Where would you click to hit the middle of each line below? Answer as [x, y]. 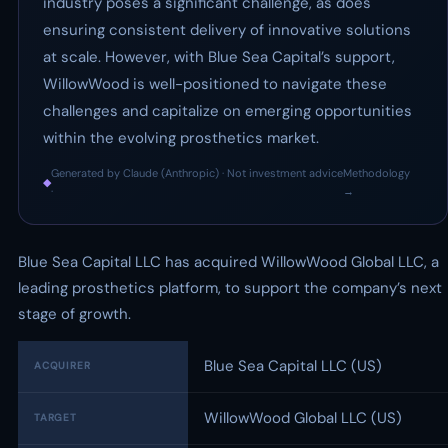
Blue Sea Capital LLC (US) [293, 366]
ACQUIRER [62, 365]
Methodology [377, 173]
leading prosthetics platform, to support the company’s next [230, 288]
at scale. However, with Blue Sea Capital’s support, [219, 57]
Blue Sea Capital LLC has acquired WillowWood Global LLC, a [228, 262]
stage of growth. [74, 314]
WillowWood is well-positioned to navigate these [215, 84]
